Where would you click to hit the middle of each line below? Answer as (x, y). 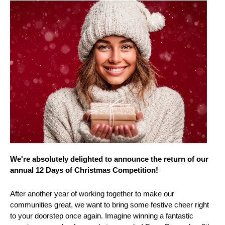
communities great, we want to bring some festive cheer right (109, 204)
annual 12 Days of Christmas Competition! (84, 170)
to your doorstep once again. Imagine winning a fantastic (102, 215)
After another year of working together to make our (92, 193)
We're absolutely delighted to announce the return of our (109, 159)
